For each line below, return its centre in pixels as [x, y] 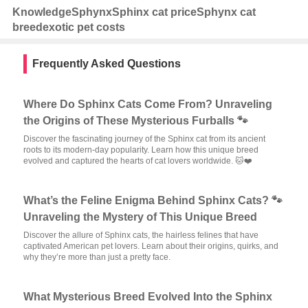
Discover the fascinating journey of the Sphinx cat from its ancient [145, 139]
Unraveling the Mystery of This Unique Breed [141, 217]
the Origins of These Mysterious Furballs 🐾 [136, 121]
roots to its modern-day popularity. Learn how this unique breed [141, 150]
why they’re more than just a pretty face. [97, 257]
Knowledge [42, 12]
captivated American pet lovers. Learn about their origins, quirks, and [151, 246]
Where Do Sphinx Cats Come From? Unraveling [148, 104]
